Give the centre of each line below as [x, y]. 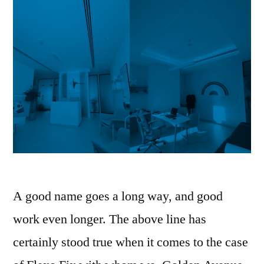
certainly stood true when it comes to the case [131, 242]
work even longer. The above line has [110, 220]
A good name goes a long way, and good [118, 197]
